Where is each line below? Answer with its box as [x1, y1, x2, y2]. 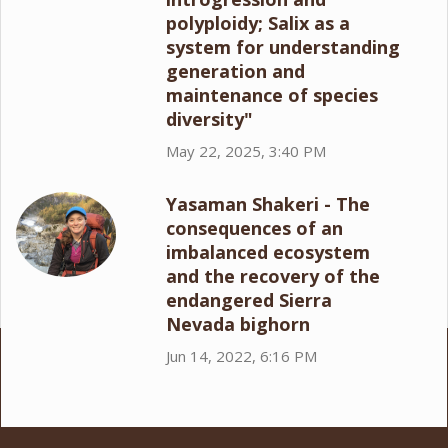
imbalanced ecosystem [166, 240, 370, 264]
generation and [166, 59, 305, 83]
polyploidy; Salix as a [166, 11, 350, 35]
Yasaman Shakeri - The [166, 192, 370, 216]
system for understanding [166, 35, 400, 59]
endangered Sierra [166, 288, 332, 312]
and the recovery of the [166, 264, 380, 288]
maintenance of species [166, 83, 378, 107]
